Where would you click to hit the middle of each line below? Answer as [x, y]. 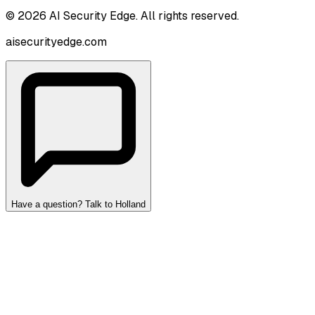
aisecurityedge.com [56, 41]
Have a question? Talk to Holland [78, 204]
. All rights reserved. [187, 15]
